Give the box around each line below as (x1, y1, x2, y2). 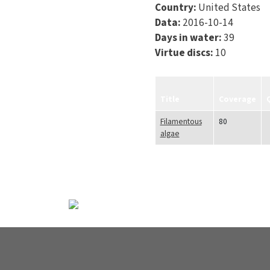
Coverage (218, 93, 256, 105)
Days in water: (154, 30, 224, 45)
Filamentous (160, 116, 202, 127)
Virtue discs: (154, 45, 215, 60)
